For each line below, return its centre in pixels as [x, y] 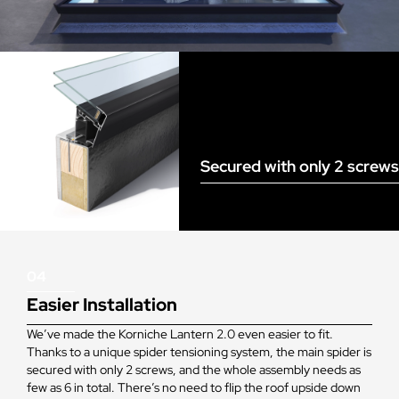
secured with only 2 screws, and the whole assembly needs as [194, 370]
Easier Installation [102, 305]
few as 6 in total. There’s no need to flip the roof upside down [194, 388]
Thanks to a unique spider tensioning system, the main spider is [199, 352]
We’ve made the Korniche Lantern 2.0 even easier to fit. [180, 334]
